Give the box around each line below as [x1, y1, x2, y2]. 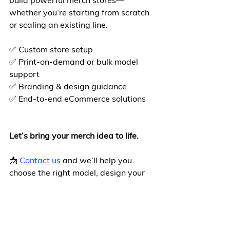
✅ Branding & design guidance [9, 81, 127, 91]
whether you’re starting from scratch [9, 7, 151, 17]
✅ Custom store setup [9, 44, 93, 54]
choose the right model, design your [9, 167, 147, 178]
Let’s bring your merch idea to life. [9, 130, 139, 141]
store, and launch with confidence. [9, 180, 139, 190]
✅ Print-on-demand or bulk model [9, 56, 140, 67]
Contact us [20, 155, 61, 165]
